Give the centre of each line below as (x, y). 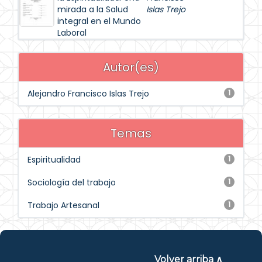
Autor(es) (131, 67)
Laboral (72, 33)
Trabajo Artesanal (63, 205)
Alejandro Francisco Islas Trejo (88, 94)
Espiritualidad (54, 160)
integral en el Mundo (99, 21)
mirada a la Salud (93, 9)
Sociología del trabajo (72, 182)
